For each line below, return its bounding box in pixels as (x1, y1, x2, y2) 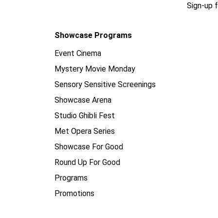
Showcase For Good (54, 142, 123, 151)
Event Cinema (54, 49, 101, 58)
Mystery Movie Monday (54, 64, 135, 73)
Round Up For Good (54, 158, 120, 167)
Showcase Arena (54, 95, 111, 105)
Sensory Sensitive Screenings (54, 80, 156, 89)
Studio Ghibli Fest (54, 111, 115, 120)
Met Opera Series (54, 127, 115, 136)
